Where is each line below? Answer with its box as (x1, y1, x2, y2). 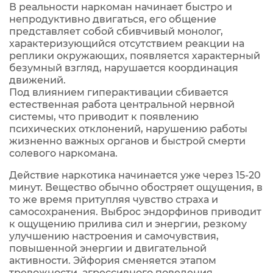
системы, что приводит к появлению (9, 111, 199, 122)
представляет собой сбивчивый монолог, (9, 26, 223, 37)
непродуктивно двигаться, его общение (9, 13, 216, 25)
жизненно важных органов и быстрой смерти (9, 135, 246, 147)
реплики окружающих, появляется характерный (9, 50, 260, 62)
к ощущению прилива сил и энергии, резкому (9, 218, 247, 230)
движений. (9, 74, 68, 86)
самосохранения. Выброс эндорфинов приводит (9, 206, 261, 218)
